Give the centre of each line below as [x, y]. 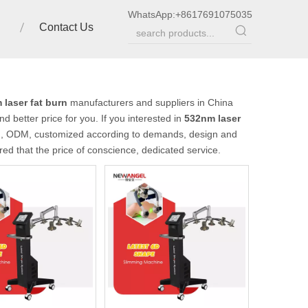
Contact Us [66, 27]
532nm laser [212, 118]
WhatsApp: [152, 14]
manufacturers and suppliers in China [150, 102]
